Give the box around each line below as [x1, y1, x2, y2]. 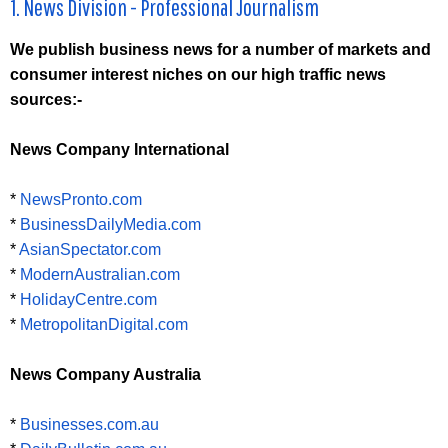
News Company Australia [10, 366, 201, 384]
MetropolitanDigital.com [20, 316, 188, 334]
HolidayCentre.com [20, 291, 157, 309]
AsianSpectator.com [19, 241, 161, 259]
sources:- [10, 91, 82, 109]
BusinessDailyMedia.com [20, 216, 201, 234]
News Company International [10, 141, 229, 159]
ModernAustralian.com [20, 266, 180, 284]
